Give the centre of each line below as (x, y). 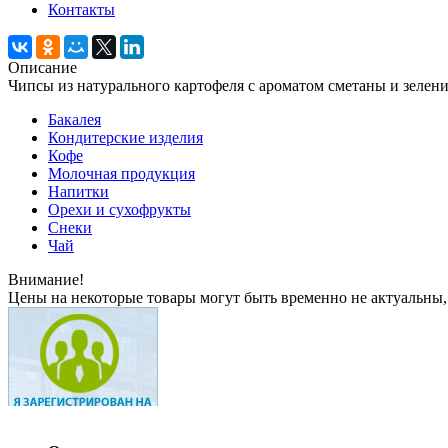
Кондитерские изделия (125, 137)
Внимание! (46, 279)
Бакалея (74, 119)
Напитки (78, 191)
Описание (42, 67)
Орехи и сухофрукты (119, 209)
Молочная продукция (121, 173)
